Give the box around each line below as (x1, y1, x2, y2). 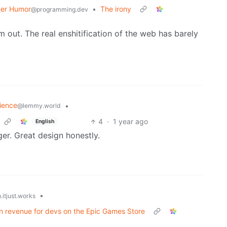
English (35, 118, 54, 125)
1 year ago (112, 117, 148, 126)
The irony (100, 5, 131, 14)
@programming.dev (31, 6, 88, 14)
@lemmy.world (17, 102, 61, 110)
